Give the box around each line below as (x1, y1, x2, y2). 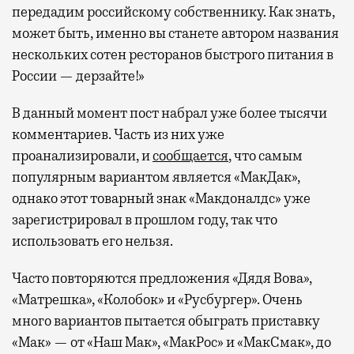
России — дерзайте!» (12, 67, 145, 85)
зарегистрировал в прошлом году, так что (12, 211, 277, 229)
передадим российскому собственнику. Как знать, (12, 3, 335, 21)
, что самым (228, 147, 303, 165)
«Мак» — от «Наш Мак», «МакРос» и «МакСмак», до (12, 333, 331, 352)
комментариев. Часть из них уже (12, 126, 224, 144)
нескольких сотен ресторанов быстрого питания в (12, 46, 333, 64)
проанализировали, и (12, 147, 153, 165)
